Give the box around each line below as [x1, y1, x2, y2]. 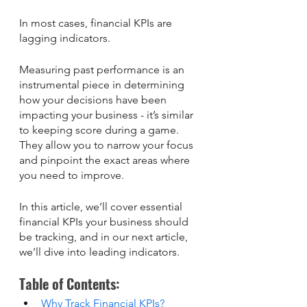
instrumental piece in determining [19, 78, 187, 91]
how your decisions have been [19, 93, 169, 106]
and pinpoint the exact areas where [19, 153, 193, 167]
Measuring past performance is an [19, 63, 187, 76]
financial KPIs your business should [19, 215, 191, 228]
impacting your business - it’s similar [19, 108, 196, 121]
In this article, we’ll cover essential [19, 200, 185, 213]
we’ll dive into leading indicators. [19, 245, 180, 258]
